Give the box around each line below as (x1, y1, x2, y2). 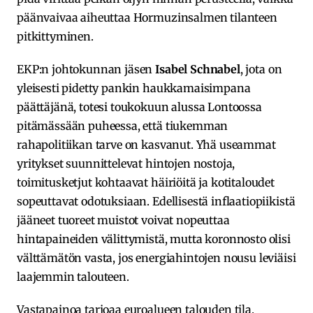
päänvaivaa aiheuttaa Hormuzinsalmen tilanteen (17, 10, 277, 24)
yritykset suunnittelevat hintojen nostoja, (17, 156, 235, 170)
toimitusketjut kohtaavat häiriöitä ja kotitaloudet (17, 175, 275, 189)
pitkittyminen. (17, 29, 94, 43)
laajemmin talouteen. (17, 269, 129, 284)
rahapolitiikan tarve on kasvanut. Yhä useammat (17, 137, 276, 152)
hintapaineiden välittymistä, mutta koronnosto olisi (17, 231, 291, 246)
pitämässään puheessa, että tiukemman (17, 118, 228, 133)
